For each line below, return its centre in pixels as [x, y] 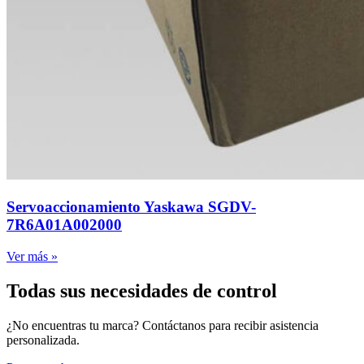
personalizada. [43, 340]
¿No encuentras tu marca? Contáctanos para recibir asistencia [162, 325]
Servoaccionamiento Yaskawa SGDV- [131, 207]
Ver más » [32, 256]
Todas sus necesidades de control [142, 290]
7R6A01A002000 [64, 225]
